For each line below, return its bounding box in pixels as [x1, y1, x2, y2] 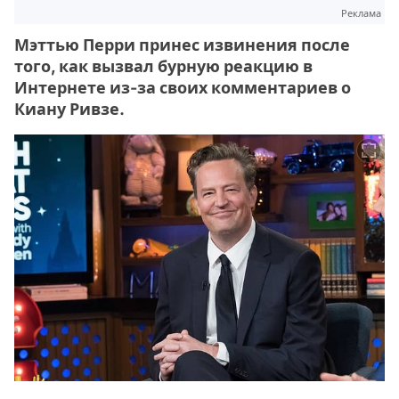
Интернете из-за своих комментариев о [14, 78, 351, 97]
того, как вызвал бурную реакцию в [14, 57, 313, 76]
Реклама [341, 7, 381, 20]
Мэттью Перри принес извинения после [14, 36, 350, 54]
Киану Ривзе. [14, 100, 125, 118]
